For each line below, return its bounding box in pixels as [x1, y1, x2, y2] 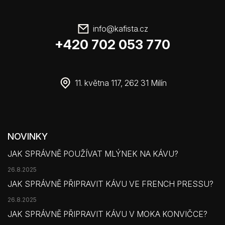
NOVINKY [8, 131, 48, 142]
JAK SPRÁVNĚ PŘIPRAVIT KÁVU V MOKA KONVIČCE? [8, 208, 207, 219]
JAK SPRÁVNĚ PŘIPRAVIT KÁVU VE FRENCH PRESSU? [8, 178, 213, 189]
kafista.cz [115, 23, 148, 34]
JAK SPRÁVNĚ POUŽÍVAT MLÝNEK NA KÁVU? [8, 148, 178, 159]
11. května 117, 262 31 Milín [74, 77, 167, 88]
